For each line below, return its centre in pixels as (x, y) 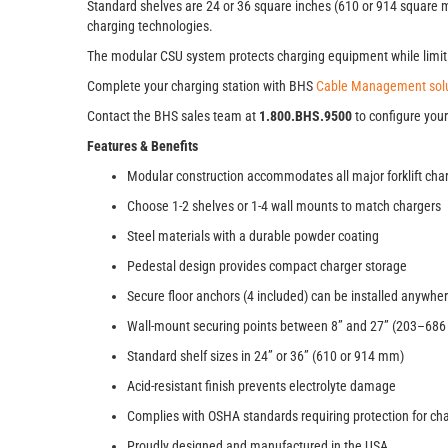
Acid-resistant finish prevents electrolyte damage (261, 386)
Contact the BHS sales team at (173, 116)
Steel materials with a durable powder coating (254, 236)
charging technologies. (150, 26)
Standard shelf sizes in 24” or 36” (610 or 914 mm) (268, 356)
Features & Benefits (142, 146)
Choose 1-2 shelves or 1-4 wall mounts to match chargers (284, 206)
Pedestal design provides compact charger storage (267, 266)
